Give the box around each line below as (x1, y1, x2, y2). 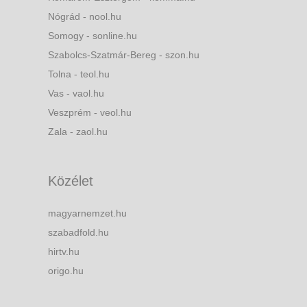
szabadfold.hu (48, 227, 109, 238)
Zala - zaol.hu (48, 126, 108, 138)
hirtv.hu (48, 246, 79, 258)
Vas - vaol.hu (48, 88, 104, 99)
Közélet (48, 173, 93, 189)
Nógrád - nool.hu (48, 11, 121, 23)
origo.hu (48, 265, 84, 277)
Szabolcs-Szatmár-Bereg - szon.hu (48, 49, 199, 61)
